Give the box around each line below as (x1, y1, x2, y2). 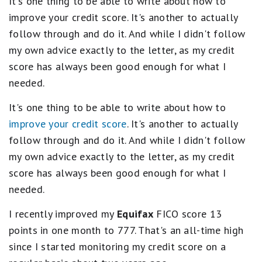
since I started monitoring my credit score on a (9, 240, 226, 253)
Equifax (116, 207, 154, 220)
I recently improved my (9, 207, 117, 220)
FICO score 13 (153, 207, 222, 220)
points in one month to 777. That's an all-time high (9, 223, 244, 237)
